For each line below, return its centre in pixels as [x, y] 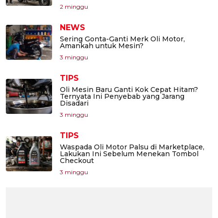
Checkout [77, 161]
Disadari [74, 103]
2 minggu [74, 7]
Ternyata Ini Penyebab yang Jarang [122, 97]
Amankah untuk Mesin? [102, 46]
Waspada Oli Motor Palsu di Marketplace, [132, 147]
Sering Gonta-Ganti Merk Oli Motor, [122, 39]
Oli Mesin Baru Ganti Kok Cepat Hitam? [129, 90]
